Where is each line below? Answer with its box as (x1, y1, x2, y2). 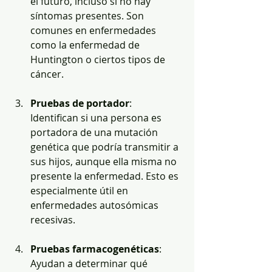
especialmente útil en (30, 183, 131, 197)
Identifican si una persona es (30, 110, 164, 124)
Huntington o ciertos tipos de (30, 52, 168, 66)
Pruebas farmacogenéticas (30, 242, 159, 256)
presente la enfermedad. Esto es (30, 169, 181, 183)
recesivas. (30, 212, 75, 226)
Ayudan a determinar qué (30, 256, 150, 270)
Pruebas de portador (30, 96, 129, 110)
